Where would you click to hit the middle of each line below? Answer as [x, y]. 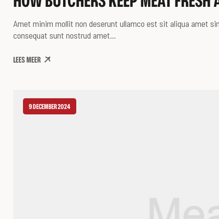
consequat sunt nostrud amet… [65, 35]
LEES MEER [27, 60]
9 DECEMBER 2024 [50, 107]
